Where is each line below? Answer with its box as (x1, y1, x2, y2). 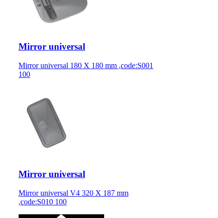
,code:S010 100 (18, 197, 67, 206)
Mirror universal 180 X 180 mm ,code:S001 (18, 61, 153, 70)
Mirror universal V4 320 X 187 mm (18, 188, 128, 197)
